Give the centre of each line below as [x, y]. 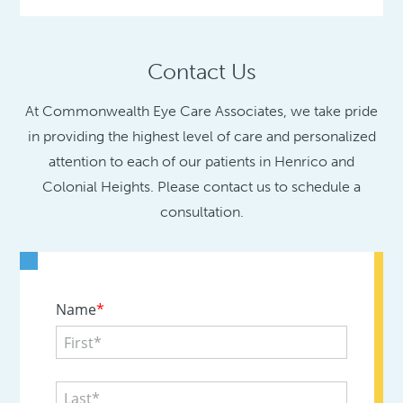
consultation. [201, 211]
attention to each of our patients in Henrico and [201, 161]
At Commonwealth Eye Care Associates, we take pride [201, 111]
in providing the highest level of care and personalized [201, 136]
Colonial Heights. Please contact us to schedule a [201, 186]
